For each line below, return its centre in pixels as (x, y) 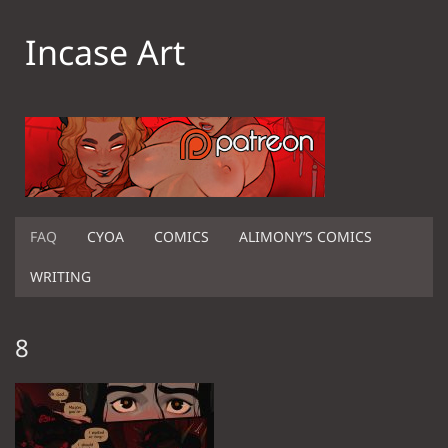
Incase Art (105, 52)
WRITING (60, 276)
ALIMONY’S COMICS (305, 236)
